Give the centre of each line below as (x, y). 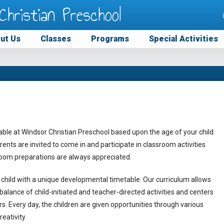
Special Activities (183, 39)
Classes (56, 39)
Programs (110, 39)
